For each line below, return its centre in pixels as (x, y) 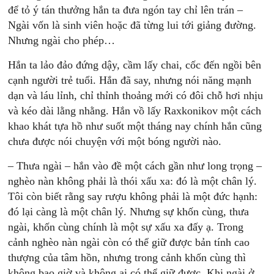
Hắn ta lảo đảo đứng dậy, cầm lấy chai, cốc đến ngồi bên (135, 65)
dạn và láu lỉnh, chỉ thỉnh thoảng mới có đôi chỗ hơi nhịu (136, 95)
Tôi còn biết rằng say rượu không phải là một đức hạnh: (133, 196)
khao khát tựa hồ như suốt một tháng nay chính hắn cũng (135, 126)
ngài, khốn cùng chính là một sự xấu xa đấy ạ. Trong (126, 227)
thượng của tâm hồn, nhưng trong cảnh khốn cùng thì (127, 257)
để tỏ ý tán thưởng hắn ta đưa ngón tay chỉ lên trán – (126, 10)
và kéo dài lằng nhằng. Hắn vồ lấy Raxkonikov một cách (135, 111)
